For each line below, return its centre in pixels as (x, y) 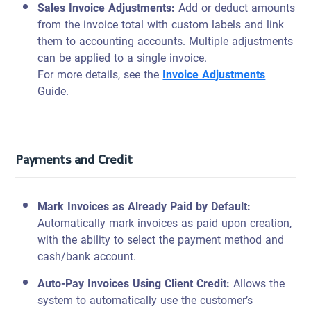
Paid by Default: (209, 207)
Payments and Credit (74, 159)
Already (148, 207)
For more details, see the (100, 75)
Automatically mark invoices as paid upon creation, (165, 223)
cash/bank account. (87, 257)
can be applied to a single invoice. (123, 58)
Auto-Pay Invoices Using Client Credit (132, 284)
